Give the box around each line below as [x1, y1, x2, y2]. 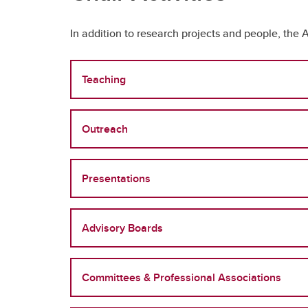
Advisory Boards [82, 220, 163, 236]
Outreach [82, 121, 128, 137]
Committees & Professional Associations [82, 269, 281, 285]
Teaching [82, 71, 126, 87]
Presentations [82, 170, 151, 186]
